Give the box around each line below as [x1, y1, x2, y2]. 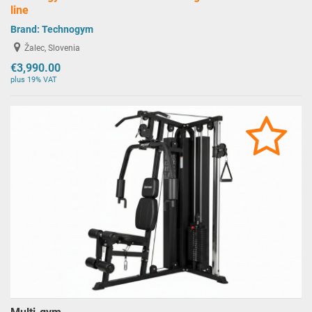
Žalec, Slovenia [24, 42, 81, 53]
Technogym [42, 24, 93, 36]
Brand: [10, 24, 42, 36]
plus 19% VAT [10, 75, 57, 85]
